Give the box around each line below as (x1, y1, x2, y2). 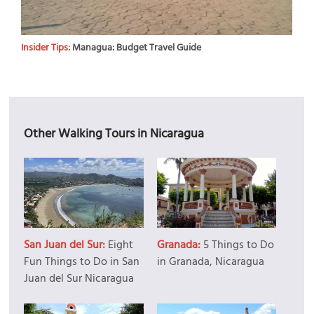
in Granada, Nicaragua (156, 252, 264, 271)
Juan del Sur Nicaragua (24, 269, 135, 288)
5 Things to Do (203, 235, 274, 254)
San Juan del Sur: (24, 235, 109, 254)
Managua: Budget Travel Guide (72, 39, 202, 56)
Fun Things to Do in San (24, 252, 140, 271)
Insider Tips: (21, 39, 73, 56)
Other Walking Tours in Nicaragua (24, 124, 205, 144)
